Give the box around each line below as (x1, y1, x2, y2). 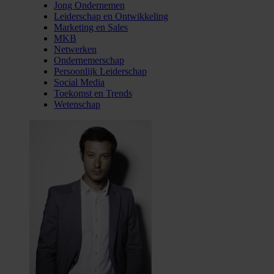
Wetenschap (54, 98, 100, 109)
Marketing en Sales (54, 21, 128, 32)
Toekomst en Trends (54, 87, 132, 98)
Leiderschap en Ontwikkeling (54, 10, 168, 21)
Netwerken (54, 43, 97, 54)
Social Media (54, 76, 105, 87)
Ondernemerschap (54, 54, 124, 65)
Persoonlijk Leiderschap (54, 65, 147, 76)
